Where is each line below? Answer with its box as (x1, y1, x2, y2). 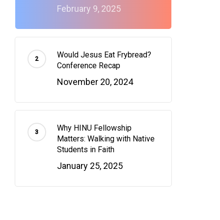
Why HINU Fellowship (56, 123, 132, 133)
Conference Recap (56, 61, 120, 70)
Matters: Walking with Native (56, 134, 155, 143)
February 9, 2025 (56, 3, 121, 14)
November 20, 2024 (56, 77, 133, 87)
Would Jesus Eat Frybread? (56, 50, 151, 59)
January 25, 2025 (56, 161, 123, 171)
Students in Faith (56, 145, 114, 154)
